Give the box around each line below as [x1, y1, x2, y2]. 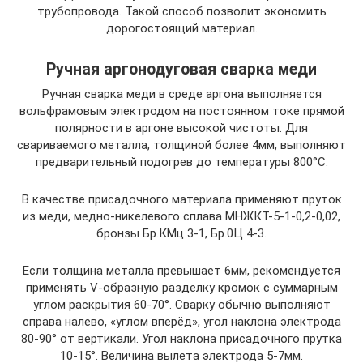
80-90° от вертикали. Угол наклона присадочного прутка [21, 331, 342, 346]
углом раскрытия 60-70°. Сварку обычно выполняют [32, 297, 331, 312]
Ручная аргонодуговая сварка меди [46, 60, 317, 79]
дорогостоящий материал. [105, 20, 258, 36]
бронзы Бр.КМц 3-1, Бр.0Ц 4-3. [96, 225, 267, 241]
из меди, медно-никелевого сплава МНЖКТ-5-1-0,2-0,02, [23, 208, 340, 224]
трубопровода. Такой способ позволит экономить [36, 3, 327, 19]
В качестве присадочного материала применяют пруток [21, 191, 342, 207]
